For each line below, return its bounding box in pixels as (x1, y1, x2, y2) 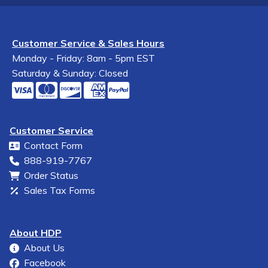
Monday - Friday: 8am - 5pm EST (12, 52, 155, 64)
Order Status (24, 169, 78, 181)
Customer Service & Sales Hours (12, 37, 165, 49)
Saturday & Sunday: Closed (12, 67, 128, 79)
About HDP (10, 227, 62, 239)
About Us (24, 242, 65, 254)
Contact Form (24, 139, 83, 151)
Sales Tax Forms (24, 184, 95, 196)
